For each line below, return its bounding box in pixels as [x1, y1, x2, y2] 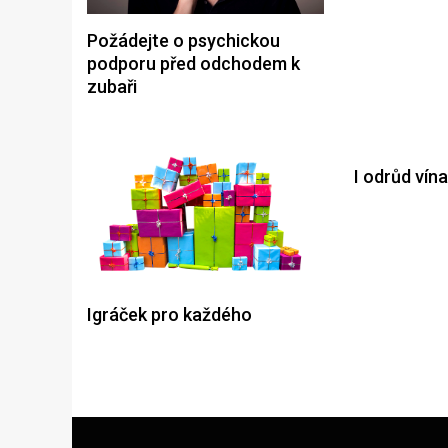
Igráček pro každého [87, 304, 252, 326]
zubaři [87, 75, 137, 97]
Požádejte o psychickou [87, 29, 280, 51]
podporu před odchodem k [87, 52, 300, 74]
